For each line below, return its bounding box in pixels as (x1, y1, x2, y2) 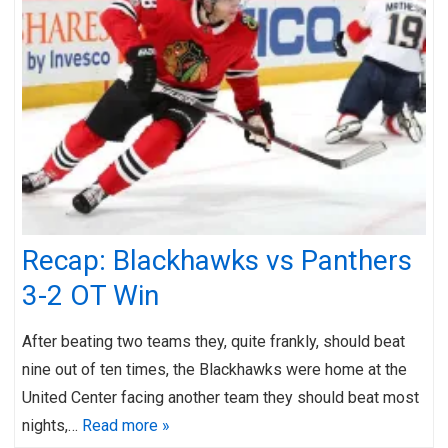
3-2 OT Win (22, 278, 159, 312)
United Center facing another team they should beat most (22, 387, 419, 407)
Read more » (82, 415, 170, 435)
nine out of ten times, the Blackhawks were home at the (22, 359, 407, 379)
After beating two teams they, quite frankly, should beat (22, 331, 405, 351)
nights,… (22, 415, 82, 435)
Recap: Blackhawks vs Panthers (22, 243, 412, 277)
